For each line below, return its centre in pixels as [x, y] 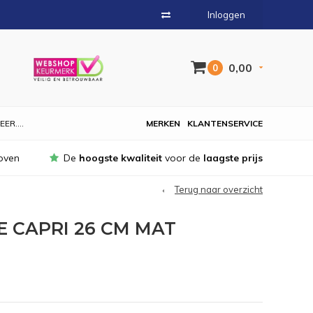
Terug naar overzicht [219, 189]
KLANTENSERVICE [225, 123]
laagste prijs [233, 158]
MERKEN [163, 123]
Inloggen [226, 15]
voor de [183, 158]
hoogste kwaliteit [121, 158]
